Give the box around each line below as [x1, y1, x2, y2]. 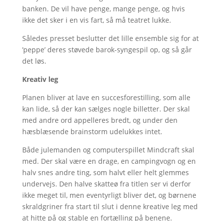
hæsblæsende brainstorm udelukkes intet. [22, 126, 162, 136]
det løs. [22, 56, 46, 66]
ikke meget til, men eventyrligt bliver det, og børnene [22, 190, 196, 200]
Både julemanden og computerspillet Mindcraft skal [22, 145, 194, 154]
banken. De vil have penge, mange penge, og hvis [22, 3, 185, 13]
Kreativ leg [22, 74, 58, 84]
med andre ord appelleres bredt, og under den [22, 115, 178, 125]
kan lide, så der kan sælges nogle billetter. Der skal [22, 104, 190, 113]
